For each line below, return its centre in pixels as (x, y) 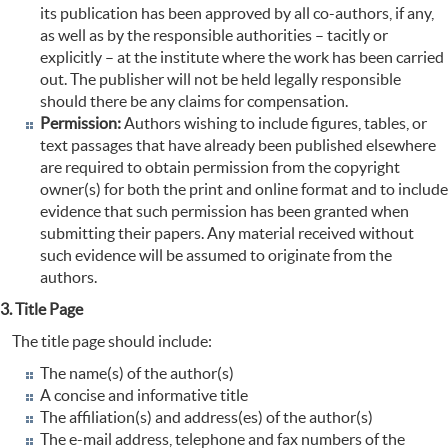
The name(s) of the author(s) (137, 373)
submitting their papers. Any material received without (227, 233)
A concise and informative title (144, 395)
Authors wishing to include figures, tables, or (274, 123)
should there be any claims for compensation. (194, 101)
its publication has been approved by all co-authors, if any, (237, 13)
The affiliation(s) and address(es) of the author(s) (206, 417)
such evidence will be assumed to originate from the (216, 255)
